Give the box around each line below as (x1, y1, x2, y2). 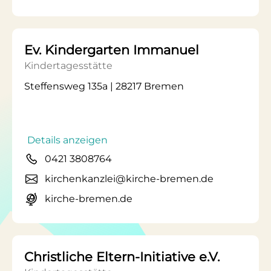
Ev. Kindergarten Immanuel (24, 42, 199, 57)
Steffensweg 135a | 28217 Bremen (24, 80, 184, 92)
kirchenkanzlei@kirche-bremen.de (45, 173, 214, 184)
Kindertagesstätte (24, 60, 113, 71)
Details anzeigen (27, 134, 108, 146)
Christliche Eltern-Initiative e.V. (24, 249, 220, 264)
